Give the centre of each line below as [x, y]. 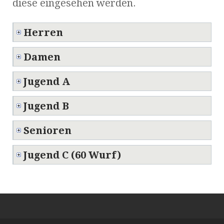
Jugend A [47, 81]
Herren [43, 32]
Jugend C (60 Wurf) [72, 155]
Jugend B [46, 106]
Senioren [47, 130]
